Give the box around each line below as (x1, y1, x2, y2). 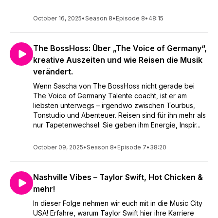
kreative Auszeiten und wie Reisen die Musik (33, 55, 202, 65)
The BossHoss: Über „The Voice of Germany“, (33, 43, 207, 53)
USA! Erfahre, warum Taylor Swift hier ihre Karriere (33, 209, 194, 217)
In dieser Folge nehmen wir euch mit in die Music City (33, 199, 202, 207)
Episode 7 (117, 144, 146, 151)
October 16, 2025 (33, 15, 82, 22)
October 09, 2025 (33, 144, 83, 151)
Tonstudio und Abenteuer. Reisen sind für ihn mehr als (33, 111, 206, 119)
